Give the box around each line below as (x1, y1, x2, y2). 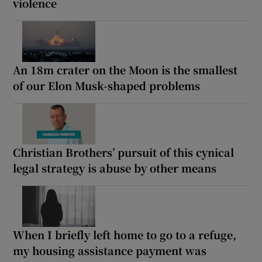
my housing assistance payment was (13, 243, 207, 258)
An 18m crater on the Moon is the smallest (13, 62, 238, 78)
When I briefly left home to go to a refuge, (13, 227, 237, 243)
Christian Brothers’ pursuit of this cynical (13, 144, 235, 160)
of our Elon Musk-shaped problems (13, 78, 201, 94)
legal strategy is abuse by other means (13, 160, 217, 176)
